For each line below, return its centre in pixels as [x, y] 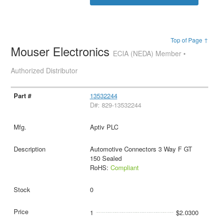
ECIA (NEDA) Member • [150, 53]
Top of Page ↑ [189, 40]
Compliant [124, 167]
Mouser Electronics [62, 51]
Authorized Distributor [44, 70]
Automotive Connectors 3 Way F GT [141, 149]
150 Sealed [106, 158]
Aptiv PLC [104, 127]
